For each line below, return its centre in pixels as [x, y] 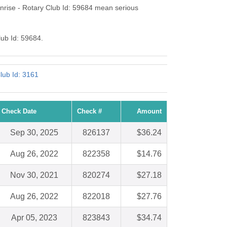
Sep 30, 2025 [34, 133]
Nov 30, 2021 [34, 175]
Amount [149, 111]
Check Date [19, 111]
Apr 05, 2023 [34, 218]
